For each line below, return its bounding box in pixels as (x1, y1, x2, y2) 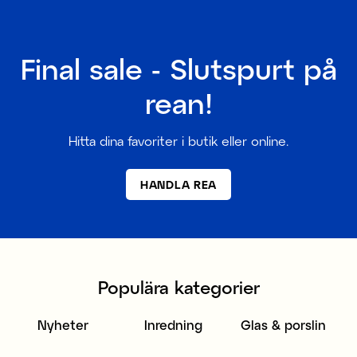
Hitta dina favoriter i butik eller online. (69, 132, 288, 148)
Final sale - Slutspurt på (20, 50, 337, 85)
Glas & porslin (240, 316, 326, 332)
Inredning (143, 316, 202, 332)
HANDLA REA (140, 177, 217, 191)
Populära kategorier (97, 276, 260, 297)
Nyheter (37, 316, 89, 332)
